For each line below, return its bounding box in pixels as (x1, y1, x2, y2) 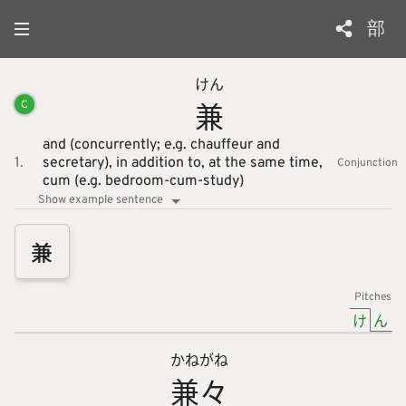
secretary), (42, 154, 116, 172)
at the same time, (208, 154, 323, 172)
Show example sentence (37, 193, 163, 208)
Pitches (354, 289, 391, 304)
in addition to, (115, 154, 208, 172)
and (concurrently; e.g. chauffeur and (42, 136, 280, 154)
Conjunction (337, 156, 398, 170)
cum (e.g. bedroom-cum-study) (42, 172, 244, 190)
